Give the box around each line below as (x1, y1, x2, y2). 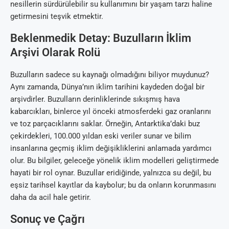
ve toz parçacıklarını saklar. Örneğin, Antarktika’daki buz (10, 119, 200, 129)
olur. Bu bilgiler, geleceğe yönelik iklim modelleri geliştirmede (10, 156, 219, 166)
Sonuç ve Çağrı (10, 213, 85, 226)
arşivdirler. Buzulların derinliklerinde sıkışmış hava (10, 95, 180, 104)
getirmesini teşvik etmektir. (10, 12, 103, 21)
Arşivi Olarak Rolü (10, 46, 100, 59)
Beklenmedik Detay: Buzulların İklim (10, 32, 191, 45)
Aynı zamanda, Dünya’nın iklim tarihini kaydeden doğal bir (10, 82, 204, 92)
